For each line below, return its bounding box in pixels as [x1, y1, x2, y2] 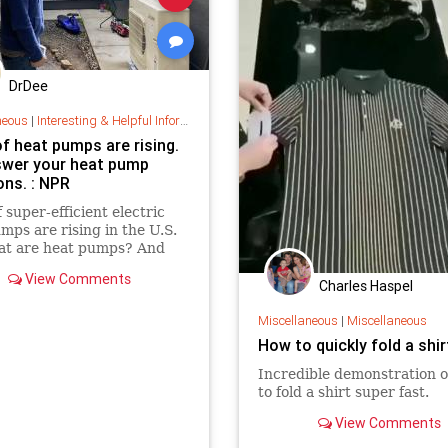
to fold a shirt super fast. [257, 384, 429, 401]
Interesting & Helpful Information [36, 112, 180, 130]
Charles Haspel [319, 276, 413, 295]
